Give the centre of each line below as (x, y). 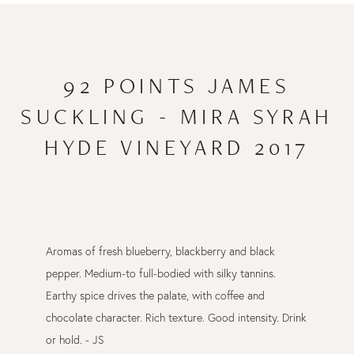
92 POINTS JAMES (177, 85)
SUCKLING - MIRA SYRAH (177, 116)
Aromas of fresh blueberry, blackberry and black (160, 251)
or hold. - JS (75, 340)
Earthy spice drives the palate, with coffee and (155, 296)
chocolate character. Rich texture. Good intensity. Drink (176, 318)
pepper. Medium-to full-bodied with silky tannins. (160, 273)
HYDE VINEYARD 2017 (177, 147)
